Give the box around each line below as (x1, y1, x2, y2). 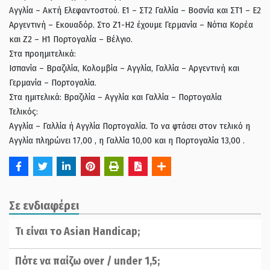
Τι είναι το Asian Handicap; (15, 224, 140, 238)
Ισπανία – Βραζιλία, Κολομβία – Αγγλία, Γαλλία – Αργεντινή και (9, 63, 239, 74)
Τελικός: (9, 106, 38, 118)
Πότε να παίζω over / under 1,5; (15, 254, 160, 268)
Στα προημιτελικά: (9, 48, 81, 60)
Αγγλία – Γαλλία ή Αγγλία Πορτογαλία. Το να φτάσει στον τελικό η (9, 121, 250, 132)
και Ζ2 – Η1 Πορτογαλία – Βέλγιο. (9, 34, 133, 45)
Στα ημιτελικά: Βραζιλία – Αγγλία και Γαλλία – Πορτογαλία (9, 92, 222, 103)
